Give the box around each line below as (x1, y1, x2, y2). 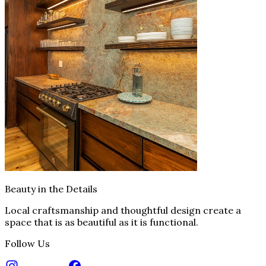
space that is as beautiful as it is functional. (5, 216, 198, 228)
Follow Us (5, 237, 50, 249)
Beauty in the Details (5, 182, 97, 195)
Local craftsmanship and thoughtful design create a (5, 204, 241, 216)
